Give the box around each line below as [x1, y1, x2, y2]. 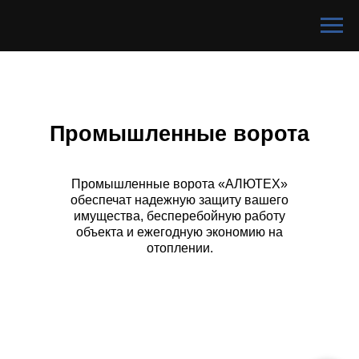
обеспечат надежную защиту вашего [71, 193, 288, 207]
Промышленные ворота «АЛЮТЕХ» [71, 177, 288, 191]
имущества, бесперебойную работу [74, 209, 285, 223]
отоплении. [146, 241, 213, 255]
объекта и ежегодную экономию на [76, 225, 283, 239]
